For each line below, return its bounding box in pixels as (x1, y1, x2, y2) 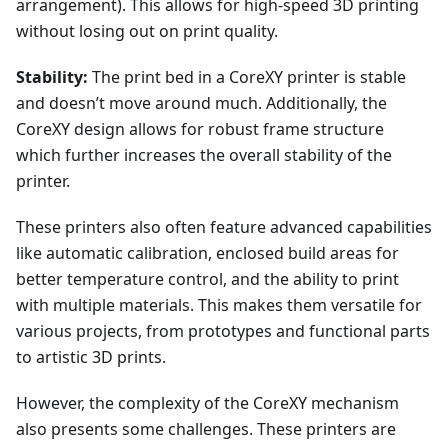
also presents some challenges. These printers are (16, 418, 396, 441)
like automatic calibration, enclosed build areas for (16, 242, 399, 265)
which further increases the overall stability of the (16, 144, 392, 167)
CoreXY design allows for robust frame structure (16, 118, 384, 141)
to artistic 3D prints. (16, 346, 166, 369)
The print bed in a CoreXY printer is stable (88, 66, 406, 89)
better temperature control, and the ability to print (16, 268, 399, 291)
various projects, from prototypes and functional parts (16, 320, 430, 343)
